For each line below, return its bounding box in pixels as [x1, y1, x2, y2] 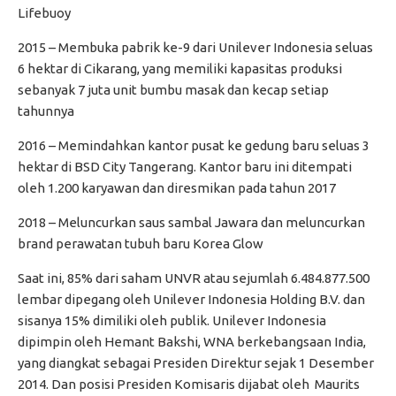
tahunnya [18, 103, 74, 118]
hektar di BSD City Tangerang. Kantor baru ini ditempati [18, 158, 352, 174]
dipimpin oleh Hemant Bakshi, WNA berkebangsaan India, [18, 333, 366, 349]
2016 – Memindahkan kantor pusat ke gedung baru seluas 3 [18, 137, 369, 153]
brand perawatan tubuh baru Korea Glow [18, 235, 263, 251]
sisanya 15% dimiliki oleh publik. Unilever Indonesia [18, 312, 326, 328]
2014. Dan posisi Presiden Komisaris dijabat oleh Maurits [18, 376, 360, 392]
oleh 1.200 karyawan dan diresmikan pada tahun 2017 [18, 179, 336, 195]
